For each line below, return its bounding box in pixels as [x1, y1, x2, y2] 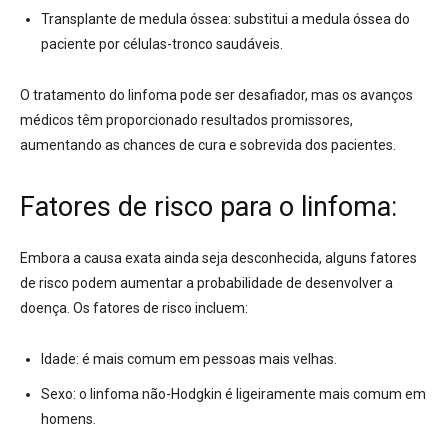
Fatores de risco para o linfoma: [20, 191, 397, 224]
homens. [41, 411, 96, 428]
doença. [20, 300, 70, 317]
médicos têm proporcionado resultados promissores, [20, 112, 353, 129]
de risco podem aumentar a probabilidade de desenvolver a [20, 275, 393, 292]
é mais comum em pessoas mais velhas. [79, 351, 337, 368]
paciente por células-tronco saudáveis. [41, 36, 283, 53]
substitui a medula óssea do [231, 11, 410, 28]
